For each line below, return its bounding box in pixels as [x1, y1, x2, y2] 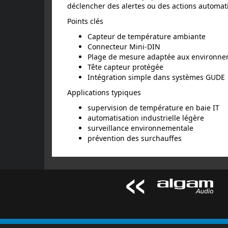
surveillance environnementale [88, 123, 193, 133]
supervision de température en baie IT [88, 102, 219, 112]
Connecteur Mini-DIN [88, 41, 160, 51]
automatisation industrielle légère [88, 112, 204, 123]
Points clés [67, 16, 103, 26]
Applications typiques [67, 87, 141, 97]
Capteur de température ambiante [88, 31, 206, 41]
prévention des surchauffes [88, 133, 182, 143]
